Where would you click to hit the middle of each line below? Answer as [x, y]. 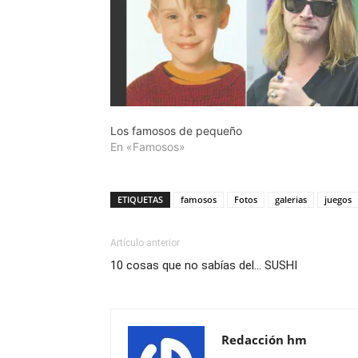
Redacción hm [264, 340]
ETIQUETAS [140, 200]
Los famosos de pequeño [176, 131]
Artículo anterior [145, 243]
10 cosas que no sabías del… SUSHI [204, 266]
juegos [338, 200]
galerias [291, 200]
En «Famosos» [148, 147]
